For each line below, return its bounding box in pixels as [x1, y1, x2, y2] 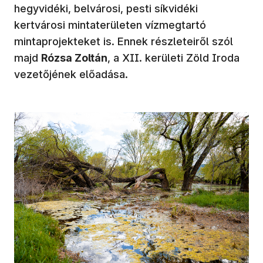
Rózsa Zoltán [41, 51, 107, 64]
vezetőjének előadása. [14, 68, 131, 80]
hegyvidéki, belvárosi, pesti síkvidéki [14, 2, 198, 15]
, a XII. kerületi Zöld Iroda [107, 51, 240, 64]
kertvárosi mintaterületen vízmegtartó [14, 18, 206, 31]
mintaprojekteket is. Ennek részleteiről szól [14, 35, 233, 48]
